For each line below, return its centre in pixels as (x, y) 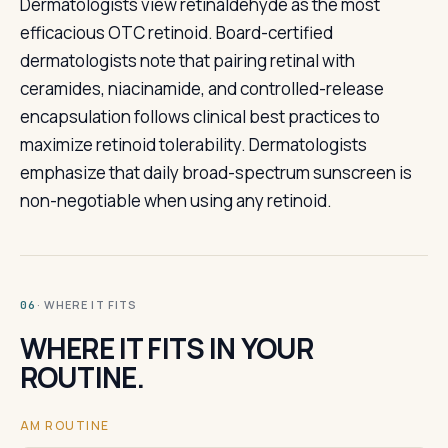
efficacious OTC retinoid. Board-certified (176, 32)
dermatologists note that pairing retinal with (187, 60)
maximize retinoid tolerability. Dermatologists (193, 144)
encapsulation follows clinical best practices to (200, 116)
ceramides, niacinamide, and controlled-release (202, 88)
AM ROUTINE (65, 425)
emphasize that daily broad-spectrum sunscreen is (216, 172)
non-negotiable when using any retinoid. (176, 200)
